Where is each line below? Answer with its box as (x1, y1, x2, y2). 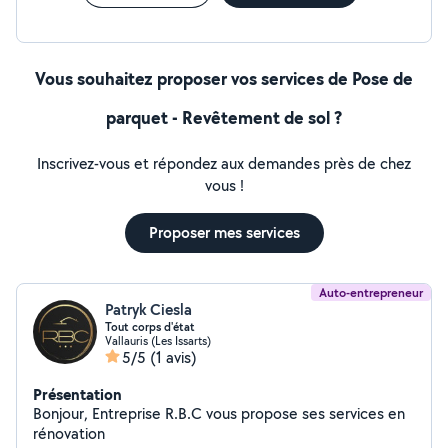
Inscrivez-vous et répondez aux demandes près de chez (37, 153, 411, 174)
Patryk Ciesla (105, 299, 192, 320)
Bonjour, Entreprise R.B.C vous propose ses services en (33, 403, 92, 424)
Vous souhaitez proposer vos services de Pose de (35, 66, 413, 91)
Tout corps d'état (105, 319, 195, 335)
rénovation (33, 423, 105, 444)
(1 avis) (150, 347, 197, 368)
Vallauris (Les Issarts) (105, 333, 211, 348)
